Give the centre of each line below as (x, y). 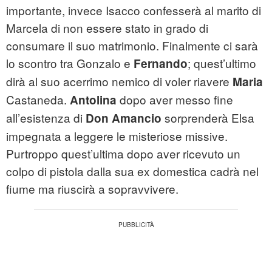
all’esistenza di (46, 118)
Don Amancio (124, 118)
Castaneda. (36, 100)
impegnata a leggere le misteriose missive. (117, 136)
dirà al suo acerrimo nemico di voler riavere (119, 81)
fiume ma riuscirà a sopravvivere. (92, 189)
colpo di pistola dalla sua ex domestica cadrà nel (132, 171)
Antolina (92, 100)
